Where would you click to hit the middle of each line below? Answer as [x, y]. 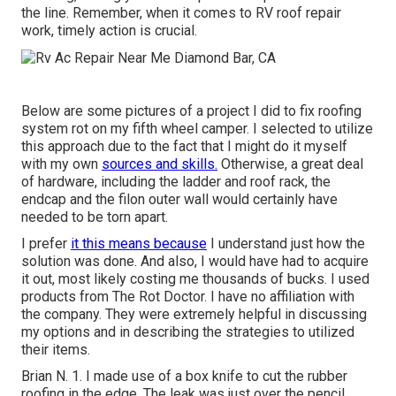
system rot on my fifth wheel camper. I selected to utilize [197, 128]
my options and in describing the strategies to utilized [188, 331]
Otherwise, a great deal [290, 164]
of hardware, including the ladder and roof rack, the [176, 181]
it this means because [139, 243]
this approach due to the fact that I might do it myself [184, 146]
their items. [56, 349]
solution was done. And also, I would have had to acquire [195, 261]
